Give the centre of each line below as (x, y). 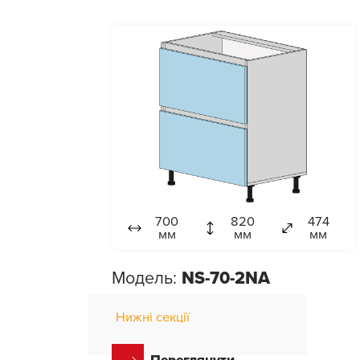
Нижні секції (153, 318)
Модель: (147, 278)
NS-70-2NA (226, 278)
